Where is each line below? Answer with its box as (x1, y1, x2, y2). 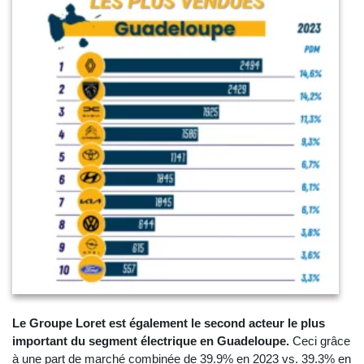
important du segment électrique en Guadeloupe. (12, 334, 292, 349)
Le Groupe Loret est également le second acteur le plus (12, 316, 325, 331)
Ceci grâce (292, 334, 350, 349)
